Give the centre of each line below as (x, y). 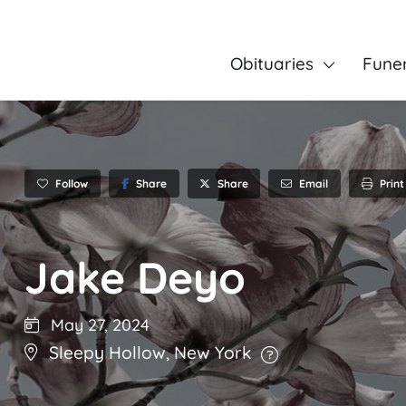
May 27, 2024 (98, 325)
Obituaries (271, 63)
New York (213, 353)
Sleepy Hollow (107, 353)
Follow (72, 183)
